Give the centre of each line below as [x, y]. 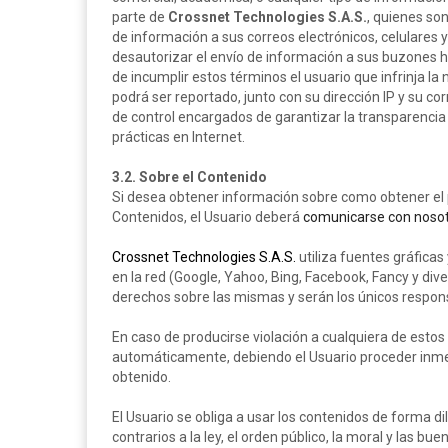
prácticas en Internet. [178, 137]
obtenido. [141, 377]
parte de [140, 17]
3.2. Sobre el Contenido [189, 177]
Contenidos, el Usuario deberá [207, 217]
